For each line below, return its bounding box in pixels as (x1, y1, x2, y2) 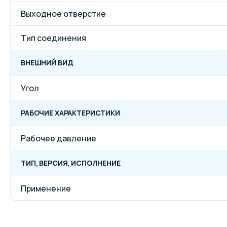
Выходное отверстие (21, 8, 106, 19)
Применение (21, 182, 71, 194)
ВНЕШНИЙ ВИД (21, 58, 73, 67)
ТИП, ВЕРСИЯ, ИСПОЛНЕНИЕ (21, 158, 121, 168)
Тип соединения (21, 32, 86, 44)
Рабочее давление (21, 132, 96, 144)
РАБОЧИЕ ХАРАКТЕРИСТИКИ (21, 108, 120, 118)
